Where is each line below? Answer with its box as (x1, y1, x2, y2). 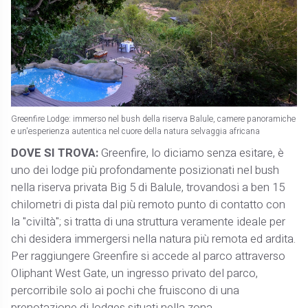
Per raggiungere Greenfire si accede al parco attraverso (11, 247, 286, 265)
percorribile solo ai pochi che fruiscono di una (11, 282, 240, 299)
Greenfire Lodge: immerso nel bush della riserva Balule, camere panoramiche (11, 112, 296, 125)
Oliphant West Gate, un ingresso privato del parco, (11, 265, 258, 282)
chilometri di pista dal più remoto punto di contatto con (11, 196, 286, 213)
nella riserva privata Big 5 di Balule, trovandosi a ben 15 (11, 179, 285, 196)
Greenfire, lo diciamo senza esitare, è (101, 144, 285, 162)
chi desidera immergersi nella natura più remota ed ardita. (11, 230, 296, 247)
